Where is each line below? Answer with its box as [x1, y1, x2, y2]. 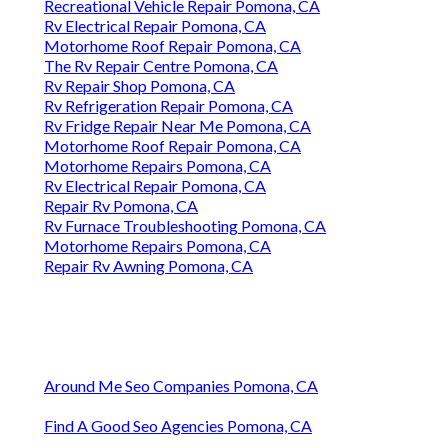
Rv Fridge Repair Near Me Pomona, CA [44, 116, 311, 136]
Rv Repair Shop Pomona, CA [44, 76, 235, 96]
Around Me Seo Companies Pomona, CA [44, 376, 318, 396]
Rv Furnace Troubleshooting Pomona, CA [44, 216, 326, 236]
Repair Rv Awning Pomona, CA [44, 256, 253, 276]
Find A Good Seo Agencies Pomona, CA [44, 416, 312, 436]
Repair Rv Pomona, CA [44, 196, 198, 216]
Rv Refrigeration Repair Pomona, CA [44, 96, 293, 116]
